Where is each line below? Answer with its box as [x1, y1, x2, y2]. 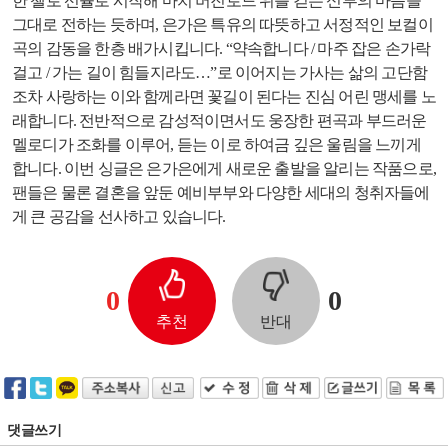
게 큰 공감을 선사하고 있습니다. [12, 208, 226, 225]
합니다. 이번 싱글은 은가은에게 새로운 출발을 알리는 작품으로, [12, 160, 437, 177]
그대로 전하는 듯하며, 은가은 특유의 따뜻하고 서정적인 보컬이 [12, 16, 433, 33]
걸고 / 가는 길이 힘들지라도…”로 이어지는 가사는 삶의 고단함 [12, 64, 428, 81]
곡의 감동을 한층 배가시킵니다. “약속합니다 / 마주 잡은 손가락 [12, 40, 431, 57]
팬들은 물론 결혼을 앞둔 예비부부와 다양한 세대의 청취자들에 [12, 184, 430, 201]
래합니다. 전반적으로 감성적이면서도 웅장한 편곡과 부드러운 [12, 112, 427, 129]
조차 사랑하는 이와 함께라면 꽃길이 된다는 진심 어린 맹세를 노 [12, 88, 437, 105]
